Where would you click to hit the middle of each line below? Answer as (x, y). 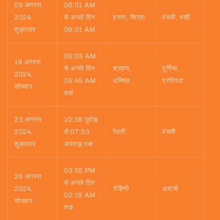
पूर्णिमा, (171, 68)
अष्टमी (170, 189)
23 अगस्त (28, 119)
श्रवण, (122, 68)
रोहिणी (121, 189)
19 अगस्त (28, 62)
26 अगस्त (28, 176)
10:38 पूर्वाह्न (81, 119)
